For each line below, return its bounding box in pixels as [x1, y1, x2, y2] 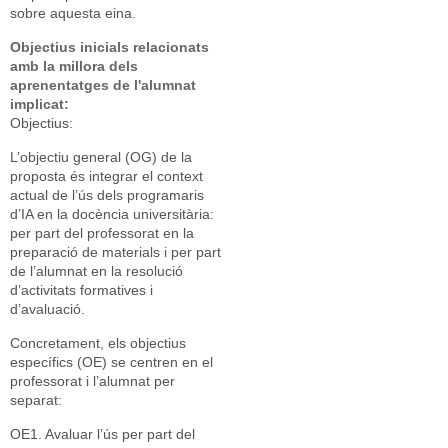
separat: [10, 392, 62, 408]
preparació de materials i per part [10, 244, 221, 260]
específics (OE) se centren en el [10, 354, 213, 370]
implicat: [10, 96, 73, 112]
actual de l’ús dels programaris [10, 187, 204, 203]
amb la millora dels [10, 58, 138, 74]
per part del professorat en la [10, 225, 194, 241]
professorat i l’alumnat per [10, 373, 175, 389]
